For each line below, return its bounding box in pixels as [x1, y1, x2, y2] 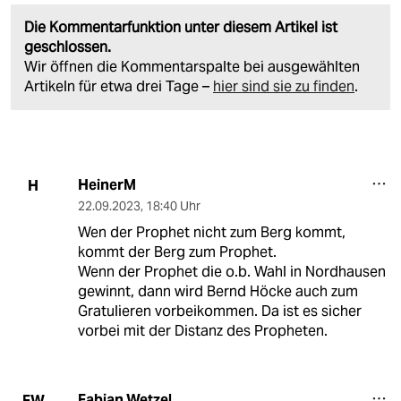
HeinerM [77, 175, 136, 195]
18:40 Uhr [145, 198, 200, 215]
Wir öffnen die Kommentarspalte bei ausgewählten [24, 57, 360, 77]
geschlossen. [24, 38, 111, 57]
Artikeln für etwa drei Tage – [24, 77, 213, 97]
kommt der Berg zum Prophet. [77, 243, 277, 262]
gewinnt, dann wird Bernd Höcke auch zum [77, 282, 358, 302]
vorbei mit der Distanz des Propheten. [77, 321, 328, 341]
